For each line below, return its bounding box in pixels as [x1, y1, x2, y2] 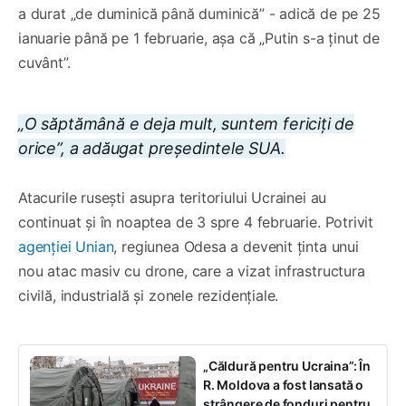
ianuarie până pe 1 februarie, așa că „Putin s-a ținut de [18, 28, 380, 47]
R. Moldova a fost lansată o [203, 376, 364, 392]
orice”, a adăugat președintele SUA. [18, 138, 285, 158]
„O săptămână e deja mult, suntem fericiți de [18, 113, 355, 133]
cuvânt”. [18, 53, 71, 72]
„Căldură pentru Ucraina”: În [203, 357, 371, 373]
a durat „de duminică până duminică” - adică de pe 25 [18, 4, 381, 23]
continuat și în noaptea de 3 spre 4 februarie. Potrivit [18, 212, 374, 231]
